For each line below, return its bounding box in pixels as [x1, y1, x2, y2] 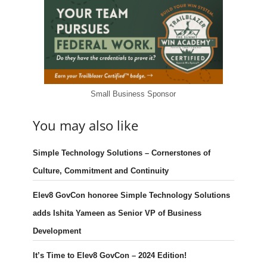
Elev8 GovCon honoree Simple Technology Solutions [32, 191, 230, 200]
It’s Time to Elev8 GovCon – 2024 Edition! [32, 251, 187, 260]
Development [32, 226, 81, 236]
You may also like [32, 116, 138, 135]
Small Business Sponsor [91, 89, 176, 99]
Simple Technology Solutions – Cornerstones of [32, 148, 210, 158]
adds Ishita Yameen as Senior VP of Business [32, 209, 201, 218]
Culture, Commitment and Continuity [32, 166, 169, 176]
